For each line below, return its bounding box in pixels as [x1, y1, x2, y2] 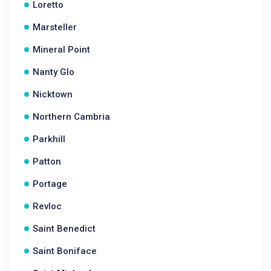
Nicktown [33, 89, 73, 100]
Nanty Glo [33, 67, 74, 77]
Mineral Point [33, 44, 90, 55]
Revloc [33, 201, 62, 212]
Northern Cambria [33, 111, 110, 122]
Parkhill [33, 134, 65, 145]
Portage [33, 178, 67, 189]
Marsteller [33, 22, 77, 33]
